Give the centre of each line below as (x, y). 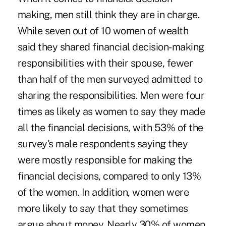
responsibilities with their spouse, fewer (105, 63)
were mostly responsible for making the (105, 160)
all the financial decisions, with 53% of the (110, 127)
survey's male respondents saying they (103, 144)
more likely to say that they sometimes (103, 208)
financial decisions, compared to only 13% (109, 176)
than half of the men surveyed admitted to (110, 79)
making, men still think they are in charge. (108, 14)
